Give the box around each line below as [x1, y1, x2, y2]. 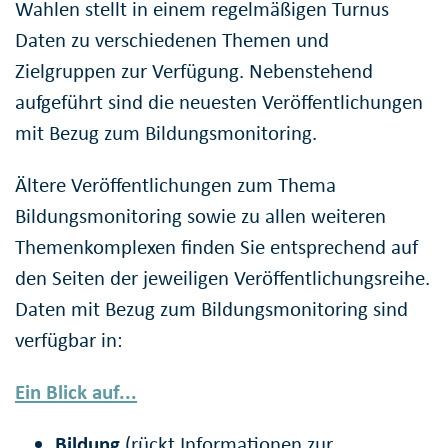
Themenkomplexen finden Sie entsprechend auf [15, 233, 418, 260]
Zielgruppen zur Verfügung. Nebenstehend [15, 57, 373, 84]
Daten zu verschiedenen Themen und [15, 26, 329, 53]
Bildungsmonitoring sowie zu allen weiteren [15, 202, 386, 229]
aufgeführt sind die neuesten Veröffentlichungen [15, 88, 423, 115]
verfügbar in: [15, 326, 123, 353]
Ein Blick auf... [15, 378, 137, 405]
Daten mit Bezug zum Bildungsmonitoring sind [15, 295, 408, 322]
